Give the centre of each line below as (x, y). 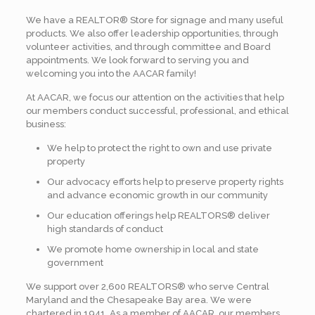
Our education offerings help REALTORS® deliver (158, 216)
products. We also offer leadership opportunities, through (152, 33)
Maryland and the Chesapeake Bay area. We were (139, 300)
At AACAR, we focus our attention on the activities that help (155, 97)
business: (46, 124)
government (75, 263)
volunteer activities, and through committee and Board (148, 47)
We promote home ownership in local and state (153, 249)
